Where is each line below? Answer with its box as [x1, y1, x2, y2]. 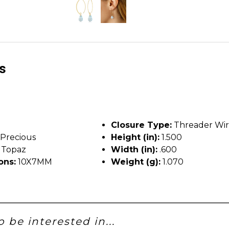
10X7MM [16, 156, 52, 167]
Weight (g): [111, 156, 161, 167]
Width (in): [111, 144, 157, 154]
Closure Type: [111, 120, 172, 130]
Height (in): [111, 132, 159, 142]
